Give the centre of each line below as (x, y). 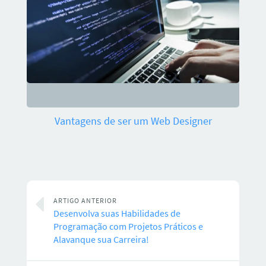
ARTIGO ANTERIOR (85, 201)
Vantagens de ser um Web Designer (133, 121)
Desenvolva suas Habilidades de (117, 214)
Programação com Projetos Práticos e (128, 227)
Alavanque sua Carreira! (101, 240)
